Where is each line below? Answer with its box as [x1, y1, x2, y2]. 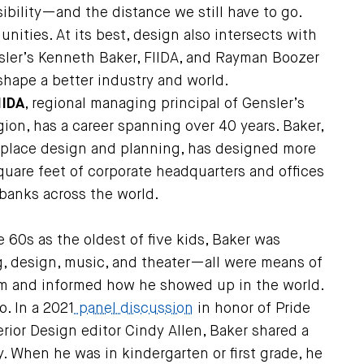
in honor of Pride [193, 301, 310, 316]
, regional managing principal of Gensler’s [24, 97, 305, 111]
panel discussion [74, 301, 193, 316]
